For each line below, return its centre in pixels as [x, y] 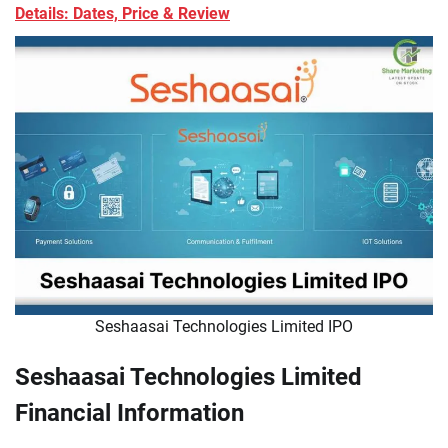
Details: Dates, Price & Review [122, 13]
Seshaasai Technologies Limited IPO [224, 326]
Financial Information [129, 412]
